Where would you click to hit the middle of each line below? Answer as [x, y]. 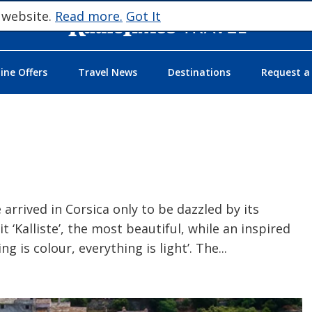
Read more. [89, 16]
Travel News [107, 72]
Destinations [199, 72]
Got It [143, 16]
